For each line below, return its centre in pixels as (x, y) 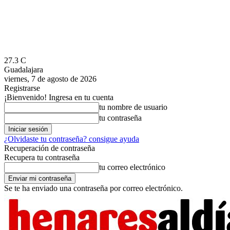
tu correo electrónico (132, 167)
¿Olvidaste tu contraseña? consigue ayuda (72, 139)
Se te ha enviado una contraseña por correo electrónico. (93, 188)
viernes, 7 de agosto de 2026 (50, 79)
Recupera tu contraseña (42, 157)
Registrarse (22, 88)
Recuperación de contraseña (50, 148)
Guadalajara (24, 70)
